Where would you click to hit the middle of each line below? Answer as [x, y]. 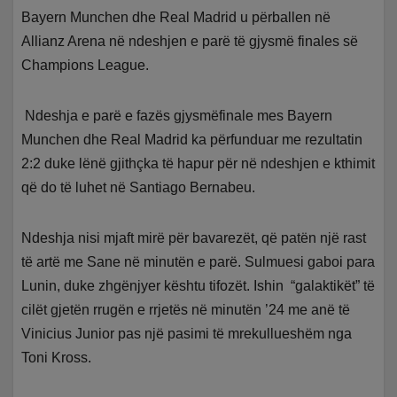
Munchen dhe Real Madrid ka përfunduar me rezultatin [192, 139]
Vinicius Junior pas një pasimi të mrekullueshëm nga [187, 333]
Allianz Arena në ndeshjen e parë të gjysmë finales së [190, 41]
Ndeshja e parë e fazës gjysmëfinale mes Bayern [177, 115]
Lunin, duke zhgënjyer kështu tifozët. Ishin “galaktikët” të [198, 285]
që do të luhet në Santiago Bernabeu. [139, 187]
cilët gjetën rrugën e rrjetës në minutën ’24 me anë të [186, 309]
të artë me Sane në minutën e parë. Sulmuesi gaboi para [198, 261]
